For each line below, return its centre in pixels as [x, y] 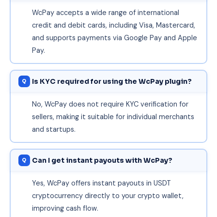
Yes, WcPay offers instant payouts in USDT [101, 183]
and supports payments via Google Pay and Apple [114, 38]
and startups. [54, 129]
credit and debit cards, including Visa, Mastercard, [113, 25]
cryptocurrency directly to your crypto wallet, [108, 195]
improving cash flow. [65, 208]
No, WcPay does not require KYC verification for [110, 104]
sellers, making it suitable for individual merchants [113, 116]
